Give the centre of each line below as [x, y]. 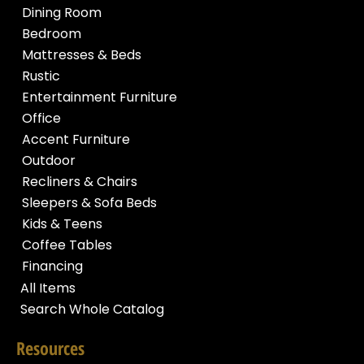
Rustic [41, 76]
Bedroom [52, 34]
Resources [50, 348]
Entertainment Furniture [100, 97]
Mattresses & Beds [82, 55]
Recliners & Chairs [80, 182]
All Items [48, 288]
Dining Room [62, 13]
